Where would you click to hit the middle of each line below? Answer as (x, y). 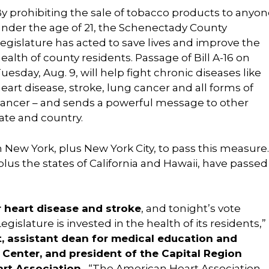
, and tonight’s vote (191, 208)
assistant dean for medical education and (122, 238)
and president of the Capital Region (142, 253)
